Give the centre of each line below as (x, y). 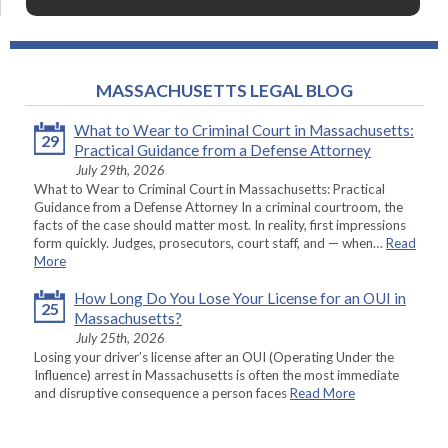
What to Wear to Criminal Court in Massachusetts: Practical (209, 189)
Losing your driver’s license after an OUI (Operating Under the (214, 357)
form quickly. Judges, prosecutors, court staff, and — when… (210, 243)
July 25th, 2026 (120, 338)
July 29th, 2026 (120, 170)
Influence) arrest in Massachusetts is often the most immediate (216, 375)
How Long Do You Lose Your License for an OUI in (240, 298)
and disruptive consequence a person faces (162, 393)
